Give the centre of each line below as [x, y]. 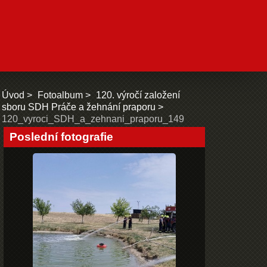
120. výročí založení [138, 95]
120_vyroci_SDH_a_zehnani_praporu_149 [93, 119]
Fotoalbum [60, 95]
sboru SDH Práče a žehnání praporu [79, 107]
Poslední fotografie [62, 137]
